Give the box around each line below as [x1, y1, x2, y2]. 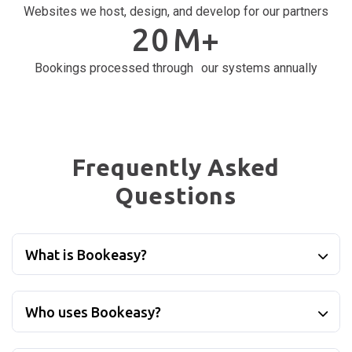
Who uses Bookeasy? [25, 304, 161, 321]
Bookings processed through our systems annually [35, 60, 317, 76]
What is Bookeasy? [25, 247, 147, 263]
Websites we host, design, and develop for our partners [24, 4, 328, 20]
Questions [115, 182, 236, 210]
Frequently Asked [72, 154, 280, 181]
